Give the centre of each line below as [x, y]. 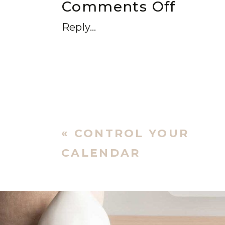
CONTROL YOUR [132, 133]
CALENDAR [101, 153]
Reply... [79, 27]
